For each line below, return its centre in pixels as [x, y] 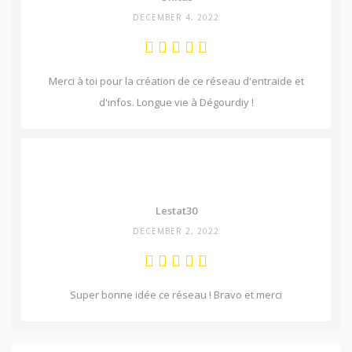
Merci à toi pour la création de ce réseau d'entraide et [176, 81]
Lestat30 [176, 211]
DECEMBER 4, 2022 [176, 18]
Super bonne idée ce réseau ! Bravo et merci [176, 295]
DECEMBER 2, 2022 [176, 231]
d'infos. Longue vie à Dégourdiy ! [176, 103]
